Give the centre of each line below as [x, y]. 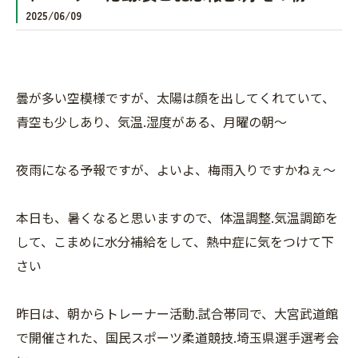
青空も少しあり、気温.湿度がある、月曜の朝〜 [151, 121]
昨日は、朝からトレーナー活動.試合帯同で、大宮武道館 [177, 313]
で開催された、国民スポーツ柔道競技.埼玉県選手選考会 [177, 337]
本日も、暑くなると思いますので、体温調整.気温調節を [177, 217]
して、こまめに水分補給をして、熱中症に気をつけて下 [175, 241]
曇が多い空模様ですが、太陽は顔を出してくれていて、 [175, 97]
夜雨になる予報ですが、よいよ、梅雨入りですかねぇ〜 [176, 169]
